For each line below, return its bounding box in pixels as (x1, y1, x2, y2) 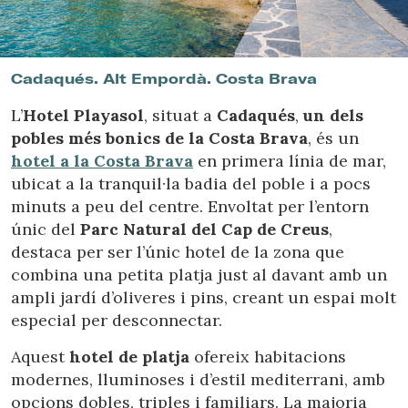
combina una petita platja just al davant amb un (11, 263, 387, 285)
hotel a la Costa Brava (11, 149, 193, 171)
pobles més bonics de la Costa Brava (11, 127, 308, 148)
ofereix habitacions (189, 345, 346, 367)
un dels (303, 104, 363, 126)
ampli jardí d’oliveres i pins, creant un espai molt (11, 286, 396, 308)
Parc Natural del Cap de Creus (80, 218, 329, 240)
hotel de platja (69, 345, 189, 367)
